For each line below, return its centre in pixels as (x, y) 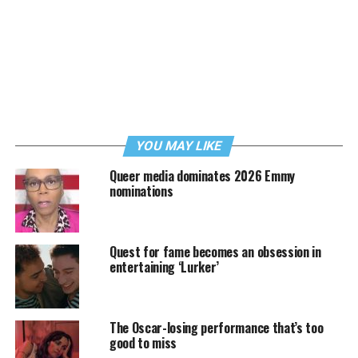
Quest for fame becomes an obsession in (215, 251)
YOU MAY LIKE (179, 145)
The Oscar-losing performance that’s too (216, 327)
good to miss (143, 342)
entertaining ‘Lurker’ (164, 267)
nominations (141, 191)
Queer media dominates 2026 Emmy (202, 175)
